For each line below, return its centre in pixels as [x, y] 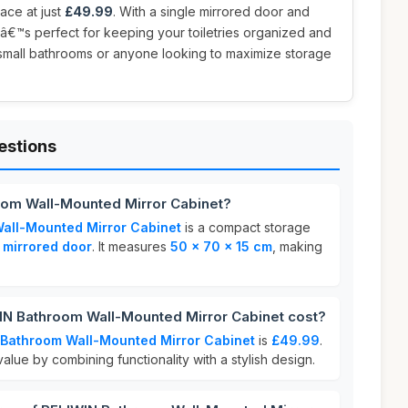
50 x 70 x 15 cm [221, 246]
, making [297, 246]
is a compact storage [246, 227]
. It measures [131, 246]
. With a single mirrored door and [211, 11]
